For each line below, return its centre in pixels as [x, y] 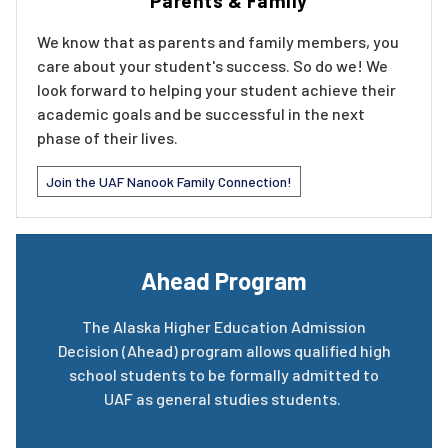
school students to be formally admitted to [224, 375]
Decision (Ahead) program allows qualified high [224, 351]
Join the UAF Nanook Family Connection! [169, 182]
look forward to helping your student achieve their [216, 90]
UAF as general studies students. [224, 399]
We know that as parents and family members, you [218, 42]
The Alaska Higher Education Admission [224, 327]
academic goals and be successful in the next [201, 114]
